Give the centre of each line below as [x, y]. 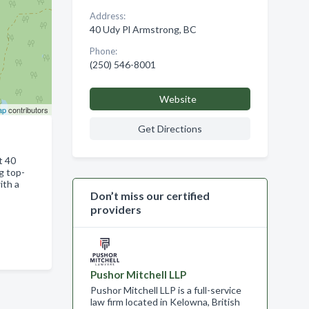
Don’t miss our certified [150, 196]
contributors [27, 110]
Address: [107, 16]
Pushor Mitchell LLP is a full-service [166, 290]
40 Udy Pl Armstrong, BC [143, 29]
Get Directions [170, 129]
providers [116, 209]
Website [178, 99]
